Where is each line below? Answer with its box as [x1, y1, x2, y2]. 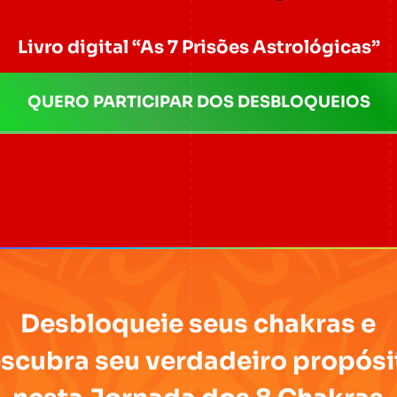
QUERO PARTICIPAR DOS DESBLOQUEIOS [27, 91, 370, 112]
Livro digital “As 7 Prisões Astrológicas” [17, 35, 380, 58]
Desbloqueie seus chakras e [20, 307, 377, 339]
